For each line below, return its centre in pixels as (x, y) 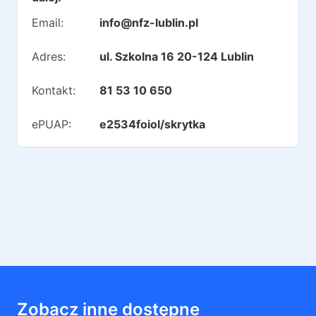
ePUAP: (51, 124)
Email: (48, 23)
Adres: (49, 56)
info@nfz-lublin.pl (148, 23)
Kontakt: (54, 90)
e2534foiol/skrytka (152, 124)
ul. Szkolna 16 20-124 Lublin (176, 56)
